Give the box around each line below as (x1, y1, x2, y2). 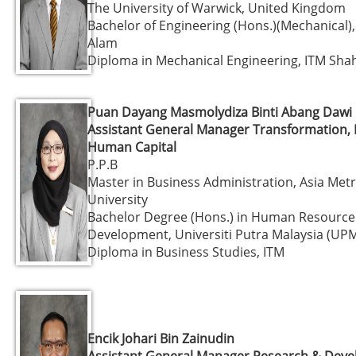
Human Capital (87, 137, 176, 156)
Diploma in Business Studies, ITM (87, 242, 284, 261)
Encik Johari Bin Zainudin (87, 329, 234, 347)
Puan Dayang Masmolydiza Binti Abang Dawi (87, 103, 352, 121)
